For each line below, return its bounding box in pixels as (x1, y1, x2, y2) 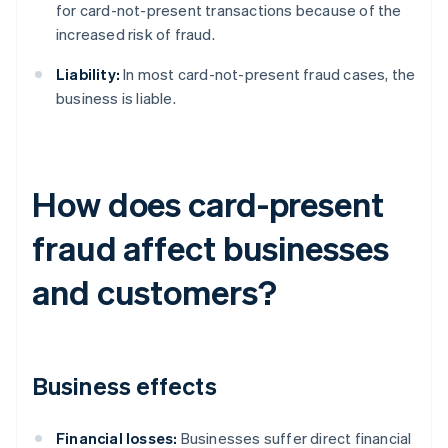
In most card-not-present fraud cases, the (120, 64, 416, 85)
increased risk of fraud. (56, 24, 215, 45)
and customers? (32, 270, 277, 314)
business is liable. (56, 88, 176, 109)
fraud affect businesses (32, 226, 389, 270)
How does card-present (32, 182, 384, 226)
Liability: (56, 64, 120, 85)
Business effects (32, 370, 217, 402)
